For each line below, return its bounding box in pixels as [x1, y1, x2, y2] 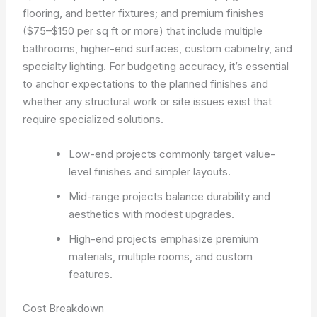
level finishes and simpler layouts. [69, 165, 231, 178]
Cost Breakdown [23, 301, 105, 315]
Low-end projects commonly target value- [69, 147, 276, 161]
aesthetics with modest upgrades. [69, 207, 235, 221]
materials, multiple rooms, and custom [69, 250, 253, 263]
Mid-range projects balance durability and [69, 190, 271, 203]
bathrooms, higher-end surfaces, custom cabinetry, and [23, 42, 293, 55]
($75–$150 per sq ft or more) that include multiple [23, 24, 263, 38]
